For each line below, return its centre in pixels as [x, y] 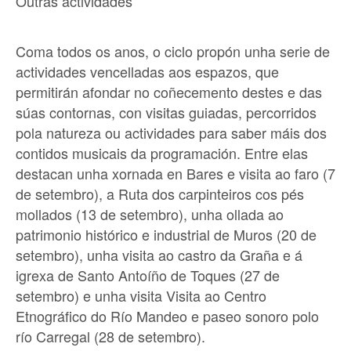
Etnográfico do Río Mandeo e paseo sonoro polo [167, 316]
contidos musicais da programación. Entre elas [162, 153]
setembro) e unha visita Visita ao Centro [141, 296]
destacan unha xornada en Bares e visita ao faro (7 [175, 174]
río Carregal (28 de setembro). [110, 337]
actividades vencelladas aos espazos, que [147, 72]
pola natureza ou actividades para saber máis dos [171, 133]
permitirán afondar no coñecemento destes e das [169, 92]
